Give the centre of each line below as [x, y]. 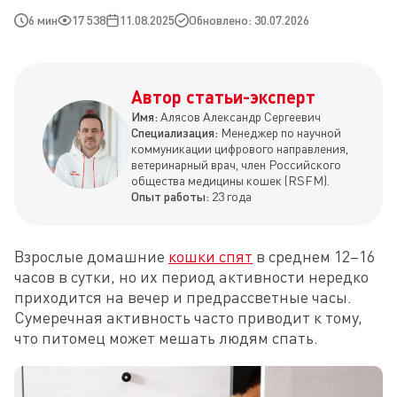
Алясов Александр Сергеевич [241, 117]
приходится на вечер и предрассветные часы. [183, 297]
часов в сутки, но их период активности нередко [191, 276]
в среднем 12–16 [314, 256]
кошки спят [210, 256]
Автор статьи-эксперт [223, 97]
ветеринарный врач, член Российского [236, 164]
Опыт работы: [171, 196]
